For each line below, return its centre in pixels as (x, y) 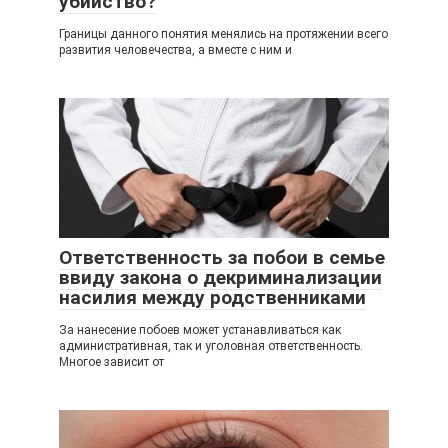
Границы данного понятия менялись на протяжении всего (223, 34)
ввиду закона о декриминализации (220, 277)
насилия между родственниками (212, 297)
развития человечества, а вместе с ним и (175, 50)
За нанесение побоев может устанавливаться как (200, 330)
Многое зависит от (111, 362)
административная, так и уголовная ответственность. (211, 346)
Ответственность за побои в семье (222, 257)
